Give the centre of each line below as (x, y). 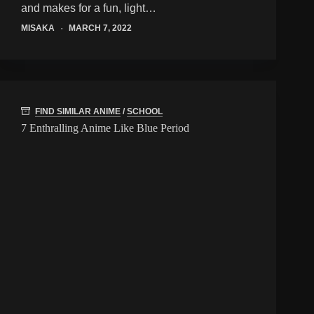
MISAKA (38, 28)
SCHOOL (145, 112)
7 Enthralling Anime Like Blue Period (105, 128)
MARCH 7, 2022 (100, 28)
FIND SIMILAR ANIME (78, 112)
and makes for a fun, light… (89, 8)
